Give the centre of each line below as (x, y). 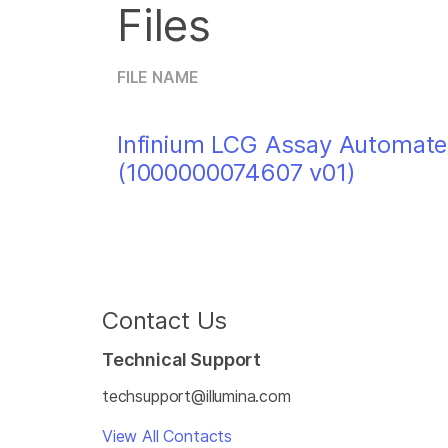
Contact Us (165, 320)
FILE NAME (158, 77)
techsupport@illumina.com (196, 396)
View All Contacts (167, 436)
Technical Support (182, 359)
